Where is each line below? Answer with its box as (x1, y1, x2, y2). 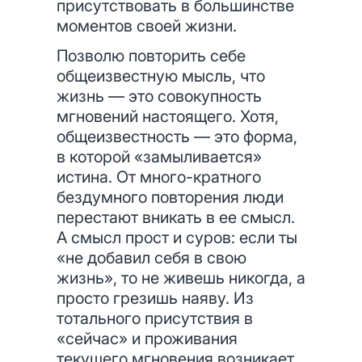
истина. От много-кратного (57, 167, 261, 187)
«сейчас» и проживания (57, 329, 238, 348)
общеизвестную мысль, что (57, 66, 265, 86)
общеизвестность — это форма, (57, 127, 297, 146)
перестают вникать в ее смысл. (57, 208, 295, 227)
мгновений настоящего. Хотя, (57, 107, 279, 126)
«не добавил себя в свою (57, 248, 246, 267)
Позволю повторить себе (57, 46, 246, 65)
